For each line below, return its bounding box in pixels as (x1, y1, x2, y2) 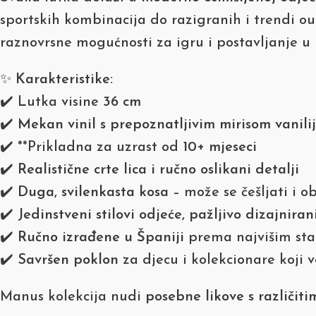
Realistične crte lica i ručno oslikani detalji (18, 162, 299, 177)
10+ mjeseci (183, 140, 257, 154)
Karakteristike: (16, 72, 113, 87)
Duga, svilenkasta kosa (18, 185, 169, 200)
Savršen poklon (18, 253, 119, 267)
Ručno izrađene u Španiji (18, 230, 184, 245)
